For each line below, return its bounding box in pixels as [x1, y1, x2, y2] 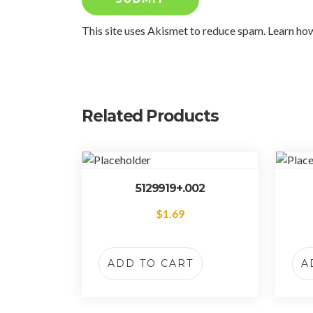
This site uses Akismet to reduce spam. [82, 24, 268, 38]
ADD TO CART [108, 257, 194, 270]
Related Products [82, 106, 219, 126]
